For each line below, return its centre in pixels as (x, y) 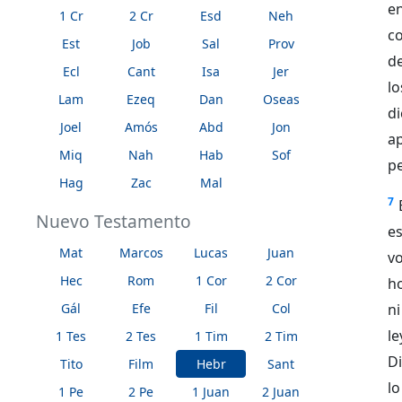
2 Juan (281, 391)
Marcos (141, 252)
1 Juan (211, 391)
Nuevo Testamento (114, 221)
